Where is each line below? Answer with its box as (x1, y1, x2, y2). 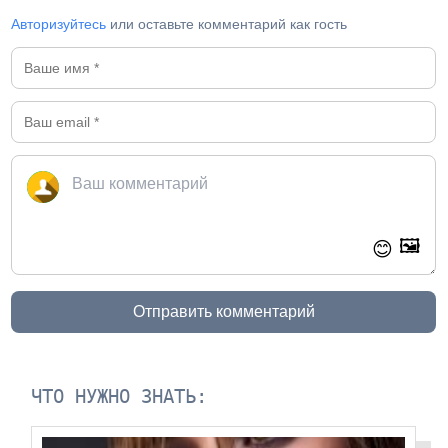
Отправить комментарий (132, 303, 315, 321)
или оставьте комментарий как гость (106, 16, 348, 33)
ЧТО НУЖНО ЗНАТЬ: (31, 385, 208, 409)
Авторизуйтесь (11, 16, 107, 33)
